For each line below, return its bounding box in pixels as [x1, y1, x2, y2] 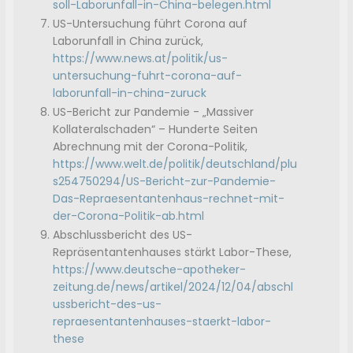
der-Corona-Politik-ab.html [53, 208, 205, 225]
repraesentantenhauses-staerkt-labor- [53, 314, 272, 330]
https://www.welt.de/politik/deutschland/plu [53, 156, 298, 173]
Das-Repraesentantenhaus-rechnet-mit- [53, 191, 285, 207]
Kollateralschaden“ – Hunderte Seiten [53, 121, 258, 138]
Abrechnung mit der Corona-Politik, [53, 139, 248, 155]
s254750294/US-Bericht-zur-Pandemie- [53, 173, 277, 190]
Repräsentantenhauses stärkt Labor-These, [53, 244, 292, 261]
